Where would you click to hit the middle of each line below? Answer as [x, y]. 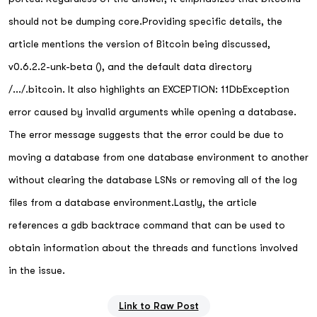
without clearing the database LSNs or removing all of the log [153, 180]
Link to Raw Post [158, 305]
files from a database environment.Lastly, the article [133, 202]
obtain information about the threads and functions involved [153, 248]
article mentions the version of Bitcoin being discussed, [139, 44]
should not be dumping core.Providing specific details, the [145, 21]
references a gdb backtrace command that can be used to [147, 225]
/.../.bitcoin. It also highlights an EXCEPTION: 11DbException [149, 89]
